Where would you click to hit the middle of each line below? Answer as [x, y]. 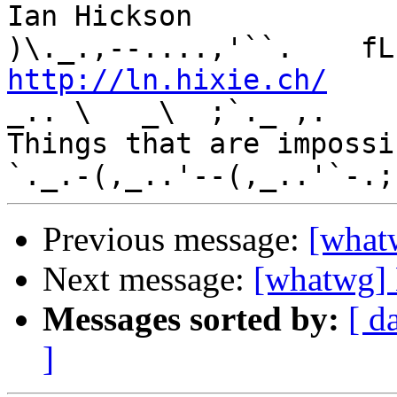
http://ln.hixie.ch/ [167, 80]
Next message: [148, 279]
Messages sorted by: [191, 319]
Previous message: [175, 239]
